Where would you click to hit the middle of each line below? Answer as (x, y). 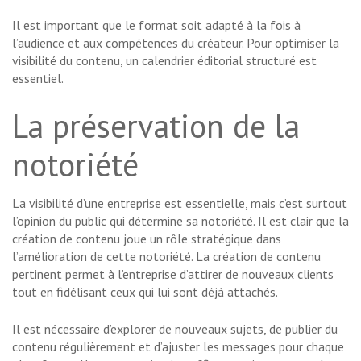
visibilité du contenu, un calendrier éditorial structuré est (164, 61)
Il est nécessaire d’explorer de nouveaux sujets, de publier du (175, 329)
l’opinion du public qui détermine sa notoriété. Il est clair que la (180, 221)
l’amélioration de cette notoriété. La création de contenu (166, 257)
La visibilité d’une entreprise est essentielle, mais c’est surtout (180, 203)
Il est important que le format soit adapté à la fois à (156, 25)
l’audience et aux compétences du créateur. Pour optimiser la (176, 43)
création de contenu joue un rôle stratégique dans (147, 239)
